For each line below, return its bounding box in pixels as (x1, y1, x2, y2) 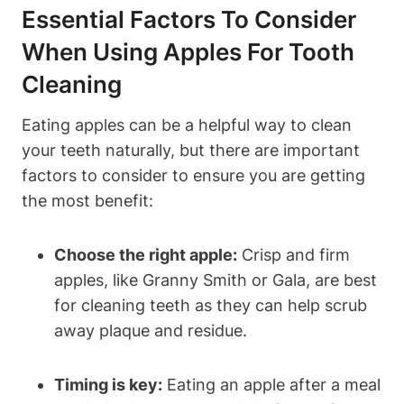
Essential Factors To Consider (22, 5, 356, 34)
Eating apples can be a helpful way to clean (22, 115, 352, 135)
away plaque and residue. (54, 321, 247, 341)
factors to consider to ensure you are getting (22, 166, 365, 186)
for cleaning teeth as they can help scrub (54, 296, 367, 316)
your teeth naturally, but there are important (22, 141, 360, 161)
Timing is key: (54, 375, 162, 395)
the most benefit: (22, 191, 153, 211)
